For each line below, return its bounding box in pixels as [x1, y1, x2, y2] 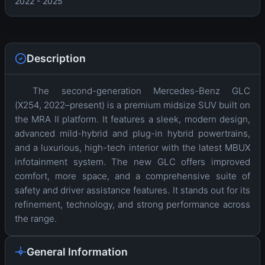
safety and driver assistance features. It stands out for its [15, 185, 250, 196]
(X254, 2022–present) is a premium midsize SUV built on [15, 99, 250, 111]
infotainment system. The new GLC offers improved [15, 156, 250, 168]
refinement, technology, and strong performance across [15, 199, 250, 211]
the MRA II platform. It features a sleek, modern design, [15, 114, 250, 125]
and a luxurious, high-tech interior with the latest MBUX [15, 142, 250, 154]
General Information [27, 245, 128, 258]
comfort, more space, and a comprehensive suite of [15, 170, 250, 182]
